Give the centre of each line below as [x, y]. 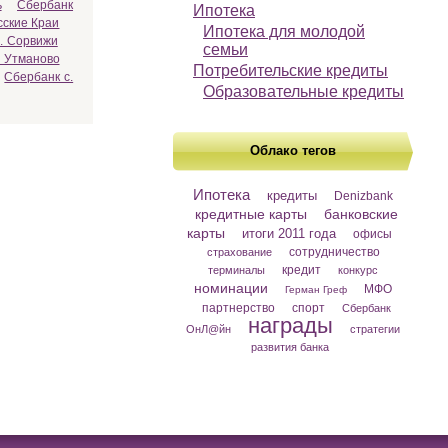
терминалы [236, 270]
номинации [231, 288]
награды [290, 325]
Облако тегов [293, 150]
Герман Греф [316, 289]
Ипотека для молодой [284, 31]
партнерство [238, 308]
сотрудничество [334, 252]
